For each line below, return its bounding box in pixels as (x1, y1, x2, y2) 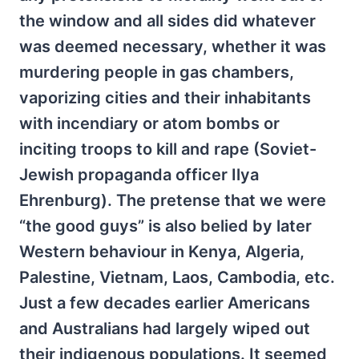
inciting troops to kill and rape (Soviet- (19, 139, 317, 159)
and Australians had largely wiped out (19, 318, 310, 338)
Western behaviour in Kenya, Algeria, (19, 241, 305, 261)
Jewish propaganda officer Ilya (19, 164, 259, 184)
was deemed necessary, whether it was (19, 36, 326, 56)
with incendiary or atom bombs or (19, 113, 280, 133)
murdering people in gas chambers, (19, 62, 294, 82)
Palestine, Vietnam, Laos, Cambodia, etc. (19, 267, 335, 287)
